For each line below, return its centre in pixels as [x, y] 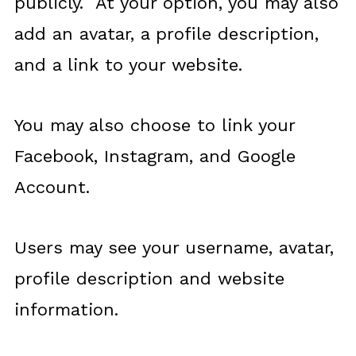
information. [66, 310]
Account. [52, 187]
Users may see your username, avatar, [174, 248]
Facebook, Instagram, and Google [155, 156]
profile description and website [149, 279]
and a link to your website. [128, 65]
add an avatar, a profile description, [166, 34]
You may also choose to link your [154, 125]
